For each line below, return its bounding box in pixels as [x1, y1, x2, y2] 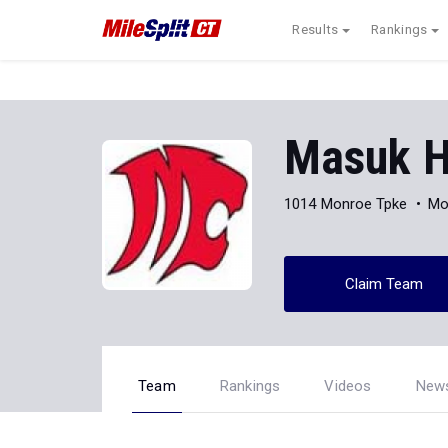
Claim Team [344, 274, 424, 293]
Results [292, 22, 339, 37]
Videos [324, 377, 372, 395]
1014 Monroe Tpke [284, 194, 408, 213]
